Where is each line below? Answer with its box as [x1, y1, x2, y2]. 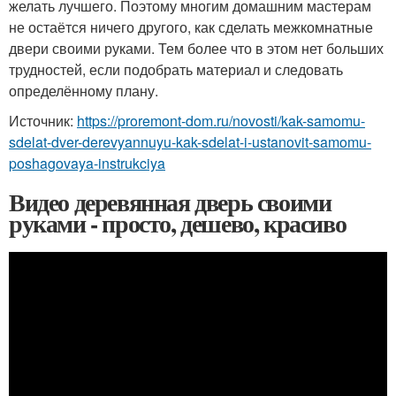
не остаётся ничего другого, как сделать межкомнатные [9, 16, 373, 37]
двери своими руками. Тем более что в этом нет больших [9, 37, 384, 58]
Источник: [9, 110, 77, 131]
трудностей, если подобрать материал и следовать [9, 58, 343, 80]
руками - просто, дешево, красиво [9, 204, 346, 241]
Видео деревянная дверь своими [9, 183, 331, 220]
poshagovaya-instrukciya [9, 152, 165, 173]
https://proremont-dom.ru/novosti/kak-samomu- [77, 110, 365, 131]
